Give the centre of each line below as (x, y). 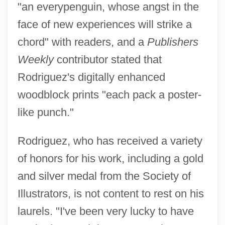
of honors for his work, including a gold (110, 158)
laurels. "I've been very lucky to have (105, 211)
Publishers (173, 42)
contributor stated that (107, 59)
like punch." (45, 112)
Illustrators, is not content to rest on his (110, 193)
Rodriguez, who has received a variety (110, 141)
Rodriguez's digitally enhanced (91, 77)
